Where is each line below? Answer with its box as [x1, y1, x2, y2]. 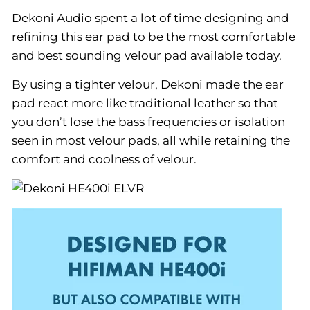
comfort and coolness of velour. [12, 152, 197, 166]
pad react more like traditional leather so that [12, 95, 278, 110]
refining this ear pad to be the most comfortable [12, 29, 295, 44]
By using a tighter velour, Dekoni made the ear [12, 77, 284, 91]
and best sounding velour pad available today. [12, 48, 282, 62]
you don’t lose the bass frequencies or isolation [12, 114, 285, 129]
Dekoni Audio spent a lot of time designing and [12, 10, 289, 25]
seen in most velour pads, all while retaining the [12, 133, 290, 147]
